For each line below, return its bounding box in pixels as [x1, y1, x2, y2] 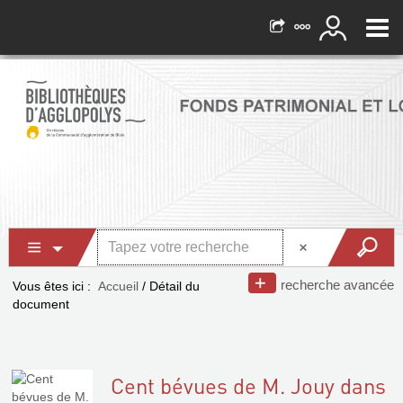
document [13, 297, 69, 311]
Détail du [149, 279, 200, 293]
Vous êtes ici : [13, 279, 91, 293]
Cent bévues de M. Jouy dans [111, 372, 386, 399]
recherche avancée [281, 277, 394, 292]
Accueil [98, 279, 139, 293]
